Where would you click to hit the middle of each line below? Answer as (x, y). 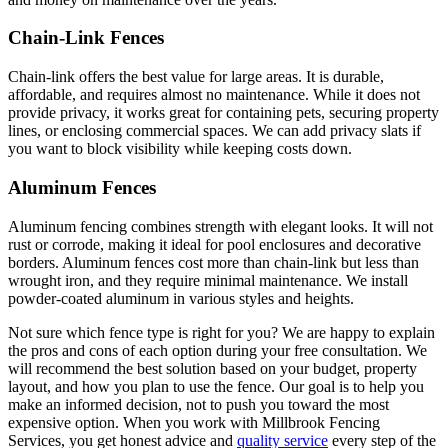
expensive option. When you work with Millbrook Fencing (194, 422)
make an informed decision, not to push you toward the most (198, 404)
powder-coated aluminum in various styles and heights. (181, 298)
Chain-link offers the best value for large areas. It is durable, (196, 77)
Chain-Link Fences (86, 38)
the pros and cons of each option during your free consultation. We (217, 350)
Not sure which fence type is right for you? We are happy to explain (221, 332)
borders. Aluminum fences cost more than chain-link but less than (213, 262)
